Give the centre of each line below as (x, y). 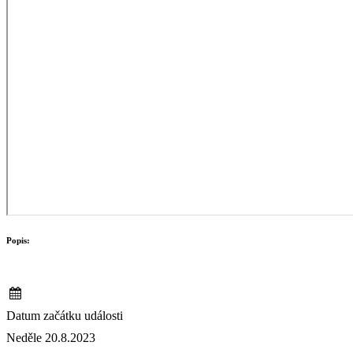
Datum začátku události (65, 316)
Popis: (18, 241)
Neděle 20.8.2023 (51, 338)
